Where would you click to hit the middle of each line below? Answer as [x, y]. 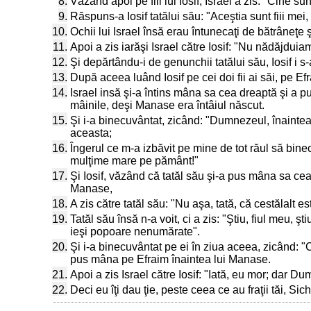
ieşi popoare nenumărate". [135, 232]
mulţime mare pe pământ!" [134, 161]
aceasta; [91, 133]
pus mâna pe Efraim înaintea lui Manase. [170, 259]
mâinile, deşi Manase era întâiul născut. [167, 105]
